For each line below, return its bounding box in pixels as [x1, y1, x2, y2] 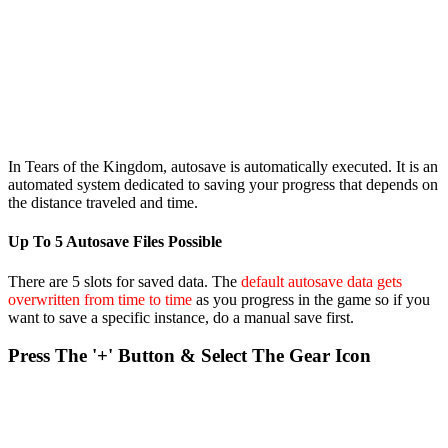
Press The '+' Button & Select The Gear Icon [8, 345, 371, 367]
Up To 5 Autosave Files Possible [8, 233, 222, 251]
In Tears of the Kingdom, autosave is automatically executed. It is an [8, 157, 438, 175]
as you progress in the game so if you [192, 290, 430, 308]
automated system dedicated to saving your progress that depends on [8, 175, 438, 193]
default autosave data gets [241, 272, 402, 290]
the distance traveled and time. [8, 193, 198, 211]
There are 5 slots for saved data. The [8, 272, 241, 290]
